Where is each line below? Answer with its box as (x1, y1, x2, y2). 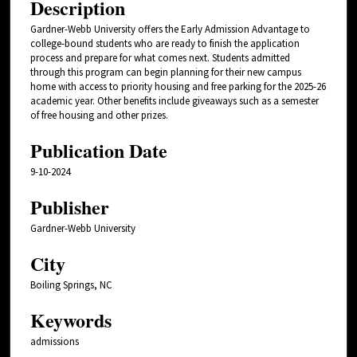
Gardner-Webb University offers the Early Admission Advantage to (30, 22, 310, 36)
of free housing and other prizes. (30, 108, 168, 122)
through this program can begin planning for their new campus (30, 65, 301, 79)
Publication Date (30, 135, 167, 164)
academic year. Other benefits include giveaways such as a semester (30, 93, 319, 108)
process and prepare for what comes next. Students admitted (30, 50, 290, 65)
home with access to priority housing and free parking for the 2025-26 (30, 79, 326, 93)
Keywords (30, 305, 112, 334)
